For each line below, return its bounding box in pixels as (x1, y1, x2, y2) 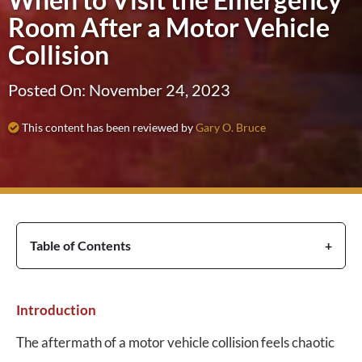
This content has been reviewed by (19, 120, 196, 134)
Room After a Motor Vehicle (8, 11, 330, 43)
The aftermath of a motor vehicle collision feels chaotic (16, 334, 335, 351)
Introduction (16, 301, 96, 318)
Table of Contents (30, 238, 131, 253)
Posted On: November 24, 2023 (8, 80, 230, 99)
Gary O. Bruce (196, 120, 266, 134)
